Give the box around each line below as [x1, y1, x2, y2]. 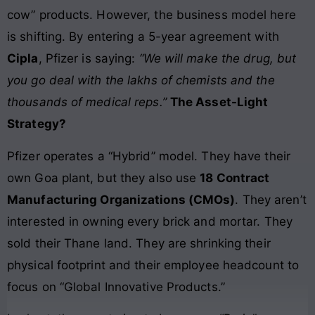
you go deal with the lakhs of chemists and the [7, 73, 275, 88]
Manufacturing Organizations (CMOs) [7, 192, 236, 207]
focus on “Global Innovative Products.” [7, 279, 225, 294]
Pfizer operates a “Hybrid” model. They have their [7, 148, 290, 163]
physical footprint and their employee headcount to [7, 257, 300, 272]
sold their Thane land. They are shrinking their [7, 236, 271, 250]
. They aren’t [235, 192, 307, 207]
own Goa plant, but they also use [7, 170, 200, 185]
